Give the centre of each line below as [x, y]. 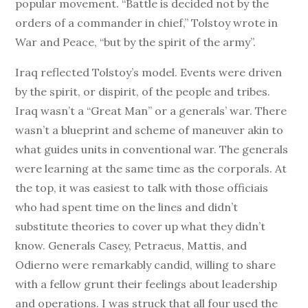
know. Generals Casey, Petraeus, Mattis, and [131, 245]
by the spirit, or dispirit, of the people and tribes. [143, 91]
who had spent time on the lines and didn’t [127, 207]
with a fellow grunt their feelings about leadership [146, 284]
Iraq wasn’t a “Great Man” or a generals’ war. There [151, 111]
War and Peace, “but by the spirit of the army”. [136, 42]
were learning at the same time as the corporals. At [151, 168]
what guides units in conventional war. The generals [152, 149]
